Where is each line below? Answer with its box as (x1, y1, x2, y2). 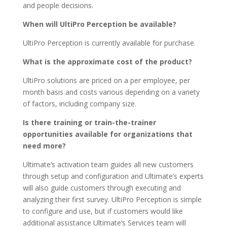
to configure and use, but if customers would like (22, 206, 183, 216)
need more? (22, 141, 66, 150)
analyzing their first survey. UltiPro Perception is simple (22, 195, 202, 204)
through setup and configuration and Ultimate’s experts (22, 171, 204, 181)
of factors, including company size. (22, 99, 136, 108)
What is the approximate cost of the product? (22, 57, 192, 66)
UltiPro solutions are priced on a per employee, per (22, 75, 190, 85)
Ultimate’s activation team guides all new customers (22, 160, 194, 169)
